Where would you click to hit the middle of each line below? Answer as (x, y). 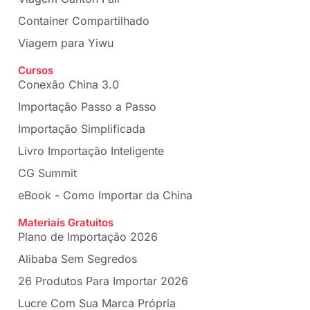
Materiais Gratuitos (66, 223)
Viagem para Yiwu (66, 43)
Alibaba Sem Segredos (77, 259)
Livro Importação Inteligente (91, 151)
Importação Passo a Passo (87, 107)
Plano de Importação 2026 (88, 237)
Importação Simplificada (82, 129)
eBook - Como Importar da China (105, 195)
